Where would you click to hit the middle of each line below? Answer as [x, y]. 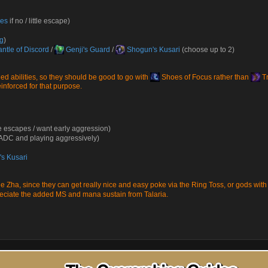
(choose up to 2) [207, 50]
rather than [231, 77]
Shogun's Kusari [153, 50]
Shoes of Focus [186, 77]
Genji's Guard [87, 50]
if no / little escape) [39, 21]
